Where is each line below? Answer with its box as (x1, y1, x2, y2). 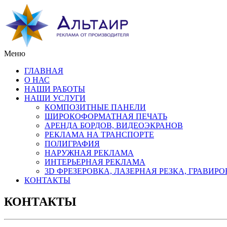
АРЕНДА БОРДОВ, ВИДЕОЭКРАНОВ (45, 121, 183, 130)
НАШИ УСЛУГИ (24, 94, 86, 102)
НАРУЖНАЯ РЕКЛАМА (45, 148, 134, 157)
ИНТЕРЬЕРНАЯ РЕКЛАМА (45, 158, 145, 166)
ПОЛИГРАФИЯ (45, 139, 100, 148)
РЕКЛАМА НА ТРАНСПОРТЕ (45, 130, 154, 139)
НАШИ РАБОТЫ (24, 85, 85, 93)
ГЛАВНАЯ (24, 66, 63, 75)
